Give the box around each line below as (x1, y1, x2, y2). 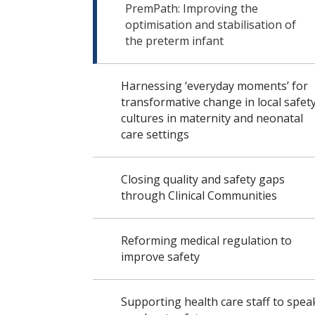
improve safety (121, 249, 200, 264)
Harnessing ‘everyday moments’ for (121, 78, 308, 94)
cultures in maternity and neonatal (121, 110, 303, 126)
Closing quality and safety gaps (121, 172, 285, 187)
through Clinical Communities (121, 188, 277, 203)
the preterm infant (125, 33, 224, 49)
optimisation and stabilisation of (125, 17, 296, 32)
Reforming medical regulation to (121, 233, 292, 248)
